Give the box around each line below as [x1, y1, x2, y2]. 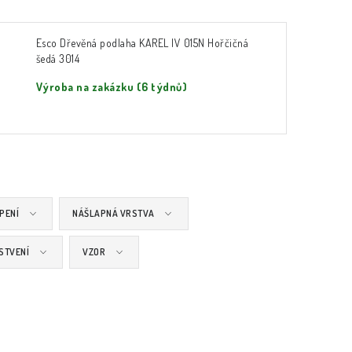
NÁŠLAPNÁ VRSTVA [72, 207, 155, 219]
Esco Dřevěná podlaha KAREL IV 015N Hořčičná [35, 36, 249, 49]
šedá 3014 [35, 52, 80, 65]
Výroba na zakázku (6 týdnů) [35, 80, 188, 93]
